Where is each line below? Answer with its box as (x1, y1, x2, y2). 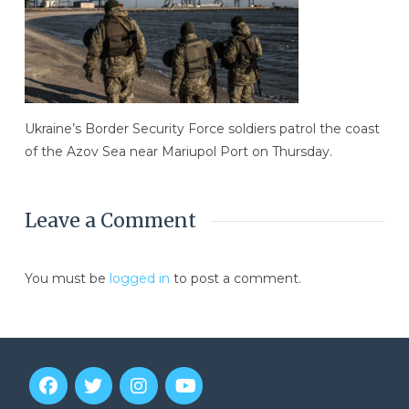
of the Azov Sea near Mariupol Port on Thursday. (24, 143, 332, 161)
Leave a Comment (24, 208, 196, 234)
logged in (109, 270, 170, 288)
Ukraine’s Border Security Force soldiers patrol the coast (24, 121, 380, 138)
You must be (24, 270, 110, 288)
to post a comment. (169, 270, 301, 288)
